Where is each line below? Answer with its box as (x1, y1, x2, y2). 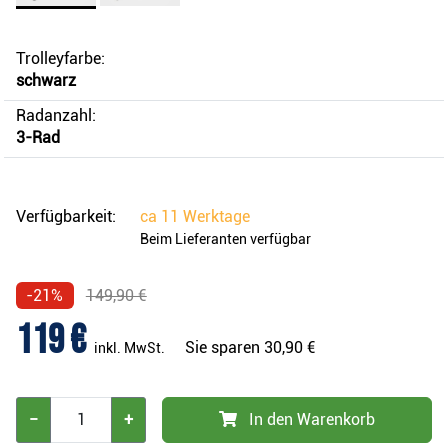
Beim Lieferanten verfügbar (140, 231, 311, 248)
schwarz (16, 71, 76, 91)
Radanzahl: (16, 106, 96, 126)
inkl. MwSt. (94, 340, 165, 357)
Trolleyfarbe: (16, 49, 105, 69)
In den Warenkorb (249, 410, 375, 430)
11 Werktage (161, 207, 250, 227)
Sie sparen (185, 338, 264, 358)
